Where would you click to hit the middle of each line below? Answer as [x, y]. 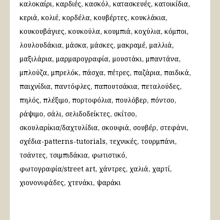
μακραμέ [131, 45]
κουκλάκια [148, 18]
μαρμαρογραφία [82, 59]
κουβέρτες [110, 18]
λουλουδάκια [41, 45]
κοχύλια [148, 31]
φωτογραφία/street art [57, 169]
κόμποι [176, 31]
